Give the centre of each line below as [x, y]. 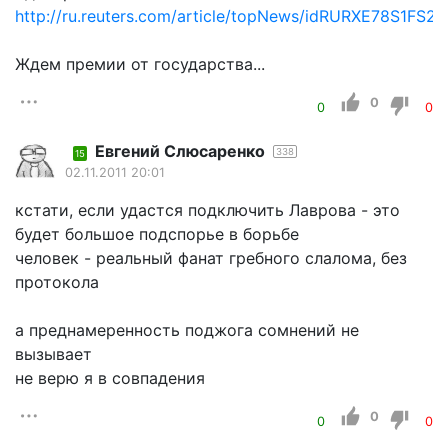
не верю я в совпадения [110, 377]
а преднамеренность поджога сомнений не [187, 329]
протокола [57, 281]
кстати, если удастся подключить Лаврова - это [207, 209]
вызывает [53, 353]
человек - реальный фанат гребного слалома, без [211, 257]
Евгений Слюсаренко [180, 150]
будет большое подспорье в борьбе [157, 233]
